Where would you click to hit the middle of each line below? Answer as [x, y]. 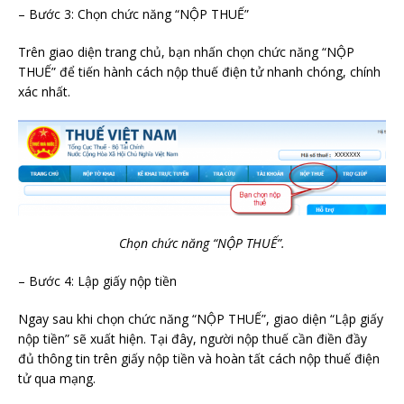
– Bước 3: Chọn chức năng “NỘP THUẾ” [133, 14]
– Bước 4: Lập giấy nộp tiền [97, 280]
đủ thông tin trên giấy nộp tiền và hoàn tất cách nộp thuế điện [199, 358]
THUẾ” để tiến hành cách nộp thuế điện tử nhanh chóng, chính [199, 71]
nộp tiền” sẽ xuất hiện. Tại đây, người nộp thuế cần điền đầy [193, 338]
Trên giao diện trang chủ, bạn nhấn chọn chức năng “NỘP [186, 51]
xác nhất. [44, 91]
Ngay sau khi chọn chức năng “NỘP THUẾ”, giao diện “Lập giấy [201, 318]
